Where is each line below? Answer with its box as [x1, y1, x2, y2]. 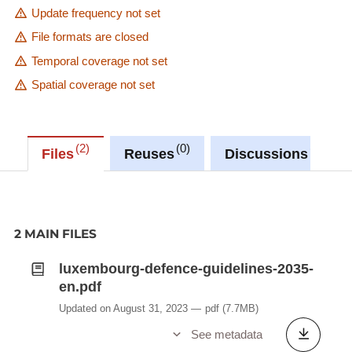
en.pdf [58, 279, 101, 295]
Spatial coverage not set [31, 78, 155, 91]
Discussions [225, 145, 309, 162]
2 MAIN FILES [13, 226, 97, 242]
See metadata [190, 327, 262, 341]
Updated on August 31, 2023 [58, 302, 188, 314]
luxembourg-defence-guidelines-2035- [58, 261, 313, 277]
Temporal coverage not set [31, 53, 167, 68]
